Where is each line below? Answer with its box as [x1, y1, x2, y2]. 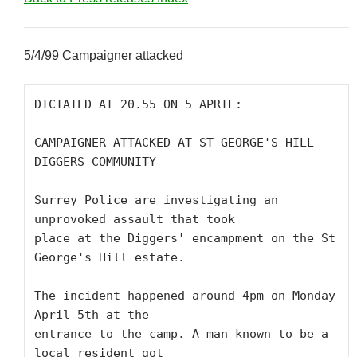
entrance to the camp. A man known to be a [34, 327, 328, 341]
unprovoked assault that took [34, 212, 235, 226]
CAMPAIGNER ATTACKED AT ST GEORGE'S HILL [34, 135, 314, 150]
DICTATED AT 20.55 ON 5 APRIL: [34, 97, 242, 112]
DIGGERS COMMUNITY [34, 155, 156, 169]
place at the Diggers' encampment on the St [34, 231, 335, 245]
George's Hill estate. [34, 250, 185, 265]
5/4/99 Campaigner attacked [24, 49, 183, 62]
